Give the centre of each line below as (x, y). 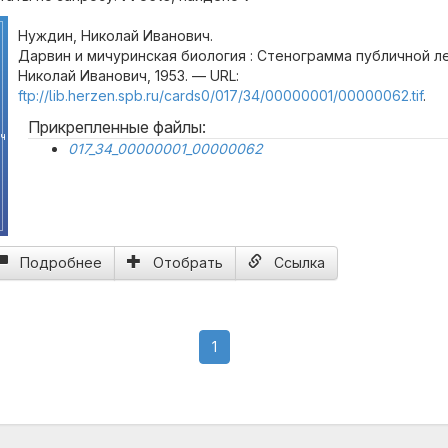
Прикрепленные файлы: (117, 127)
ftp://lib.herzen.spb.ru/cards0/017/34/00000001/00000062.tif (220, 95)
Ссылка (299, 262)
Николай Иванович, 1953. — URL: (128, 75)
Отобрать (188, 262)
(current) (244, 345)
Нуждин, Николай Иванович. (115, 35)
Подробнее (61, 262)
